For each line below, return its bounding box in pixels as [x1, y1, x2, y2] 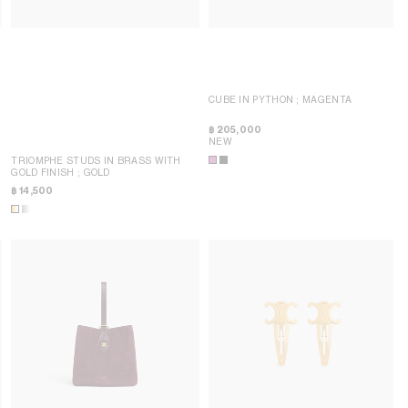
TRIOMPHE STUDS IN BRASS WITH [11, 155, 181, 166]
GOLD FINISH [11, 167, 77, 178]
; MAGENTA [296, 93, 352, 105]
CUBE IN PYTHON [208, 93, 297, 105]
